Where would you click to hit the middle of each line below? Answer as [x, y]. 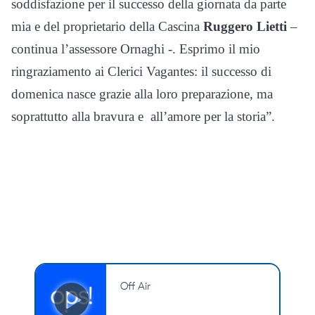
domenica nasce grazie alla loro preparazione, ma [142, 94]
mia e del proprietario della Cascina [107, 26]
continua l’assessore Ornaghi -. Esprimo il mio [136, 49]
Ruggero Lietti [245, 26]
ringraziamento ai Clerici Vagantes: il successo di [141, 71]
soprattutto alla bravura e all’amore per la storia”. [143, 116]
